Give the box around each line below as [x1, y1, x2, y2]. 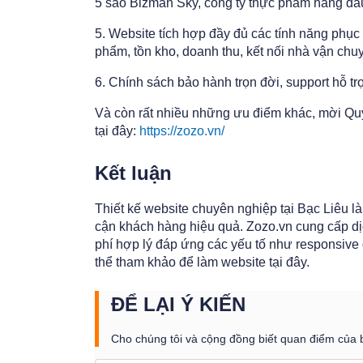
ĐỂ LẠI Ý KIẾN [111, 293, 246, 316]
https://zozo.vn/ [139, 124, 224, 139]
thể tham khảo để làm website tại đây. [95, 255, 310, 270]
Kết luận [95, 162, 172, 185]
